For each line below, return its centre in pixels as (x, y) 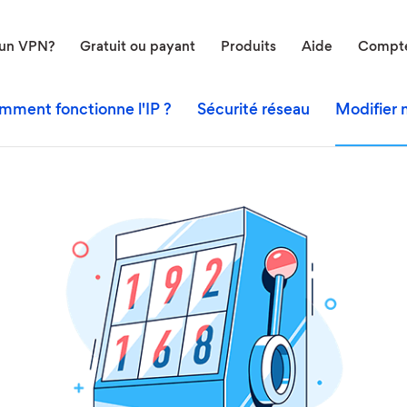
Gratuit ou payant (138, 47)
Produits (248, 47)
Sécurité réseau (253, 111)
